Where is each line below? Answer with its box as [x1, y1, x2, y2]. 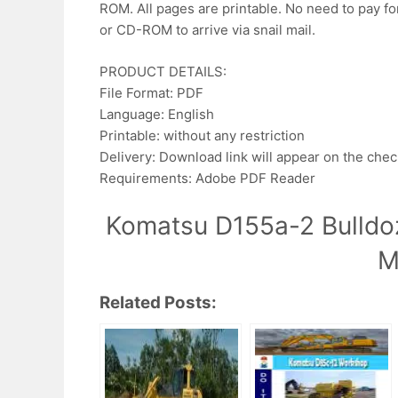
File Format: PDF [99, 84, 203, 101]
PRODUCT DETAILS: [99, 62, 227, 80]
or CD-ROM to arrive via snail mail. [99, 21, 315, 39]
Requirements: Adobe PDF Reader [99, 169, 315, 187]
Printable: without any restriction [99, 126, 305, 144]
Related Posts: [99, 292, 217, 314]
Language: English [99, 105, 214, 123]
